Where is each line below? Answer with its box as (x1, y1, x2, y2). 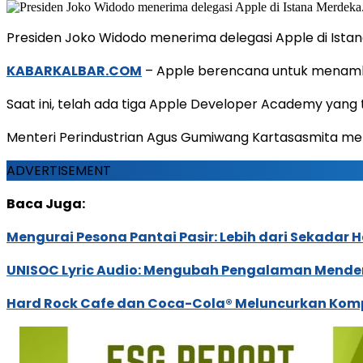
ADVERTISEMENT (6, 160, 111, 180)
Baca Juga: (6, 194, 85, 213)
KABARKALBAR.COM (6, 61, 142, 80)
